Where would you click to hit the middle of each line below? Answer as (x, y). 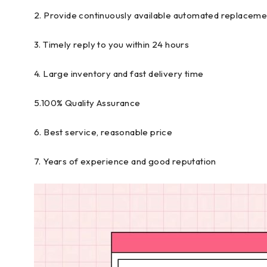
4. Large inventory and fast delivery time (119, 74)
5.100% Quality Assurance (87, 103)
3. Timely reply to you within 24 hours (112, 44)
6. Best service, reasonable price (103, 132)
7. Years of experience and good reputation (125, 161)
